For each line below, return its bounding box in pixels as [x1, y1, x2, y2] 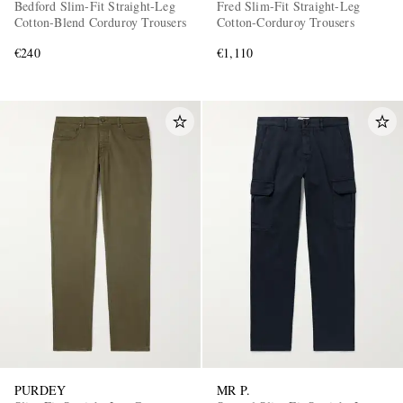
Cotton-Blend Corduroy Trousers [14, 13, 186, 31]
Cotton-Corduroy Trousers [217, 13, 354, 31]
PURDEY [14, 381, 67, 399]
